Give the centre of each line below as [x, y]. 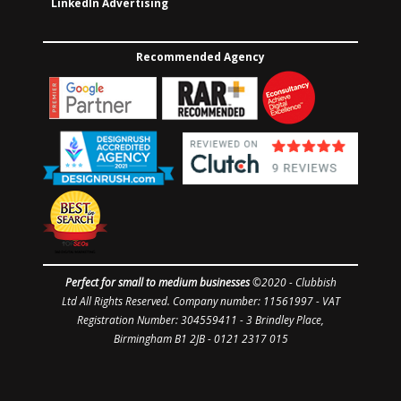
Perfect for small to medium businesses [158, 282]
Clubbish [316, 282]
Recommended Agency [200, 56]
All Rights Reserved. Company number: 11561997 [196, 301]
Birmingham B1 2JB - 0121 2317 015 [200, 339]
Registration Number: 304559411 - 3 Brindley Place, [200, 320]
